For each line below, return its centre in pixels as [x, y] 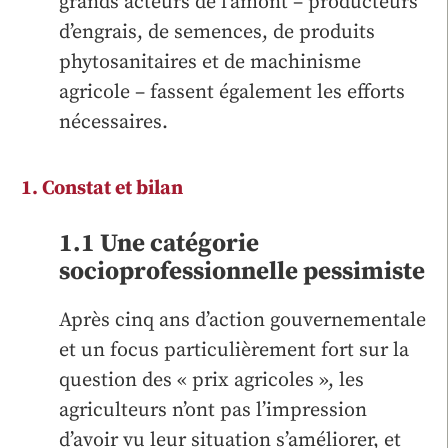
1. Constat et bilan [102, 188]
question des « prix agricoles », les [211, 380]
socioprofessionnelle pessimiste [242, 271]
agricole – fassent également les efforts [232, 92]
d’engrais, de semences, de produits [217, 32]
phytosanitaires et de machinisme [210, 62]
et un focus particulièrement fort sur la [234, 350]
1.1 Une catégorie [159, 243]
